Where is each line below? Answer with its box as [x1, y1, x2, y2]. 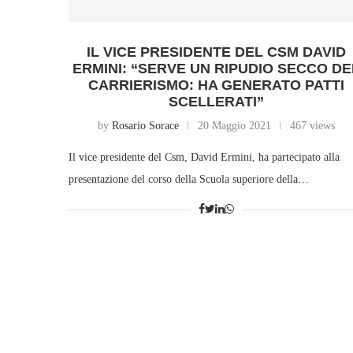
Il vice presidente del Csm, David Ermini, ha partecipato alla [69, 150, 340, 163]
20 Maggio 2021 [197, 119, 271, 132]
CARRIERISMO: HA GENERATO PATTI [87, 76, 344, 93]
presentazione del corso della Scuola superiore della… [69, 173, 309, 185]
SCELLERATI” [168, 93, 264, 110]
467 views [289, 119, 335, 132]
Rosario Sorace [111, 119, 179, 132]
